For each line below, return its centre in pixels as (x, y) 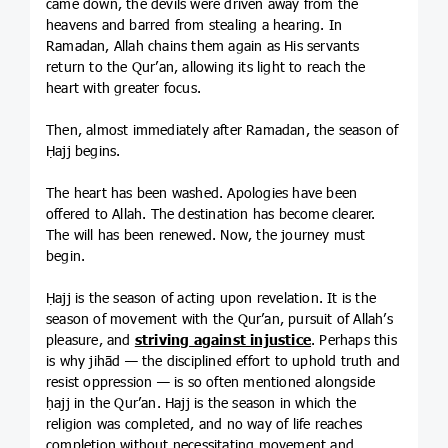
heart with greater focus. (123, 87)
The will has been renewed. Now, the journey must (206, 234)
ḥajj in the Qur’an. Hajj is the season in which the (201, 402)
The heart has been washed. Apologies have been (202, 192)
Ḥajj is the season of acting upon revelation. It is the (211, 297)
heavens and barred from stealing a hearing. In (194, 24)
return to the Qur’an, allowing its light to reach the (206, 66)
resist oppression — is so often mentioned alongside (211, 381)
